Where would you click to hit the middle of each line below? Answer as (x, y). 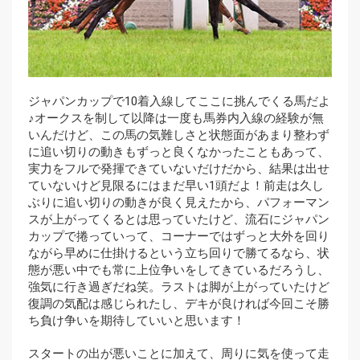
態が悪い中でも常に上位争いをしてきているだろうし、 (179, 270)
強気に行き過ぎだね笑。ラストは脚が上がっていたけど (179, 287)
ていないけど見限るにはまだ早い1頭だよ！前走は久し (176, 186)
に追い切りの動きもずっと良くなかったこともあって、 (179, 152)
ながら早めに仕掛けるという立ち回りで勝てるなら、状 (179, 254)
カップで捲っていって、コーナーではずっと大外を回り (179, 237)
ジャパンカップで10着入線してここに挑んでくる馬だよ (179, 102)
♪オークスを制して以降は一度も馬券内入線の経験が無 (176, 119)
